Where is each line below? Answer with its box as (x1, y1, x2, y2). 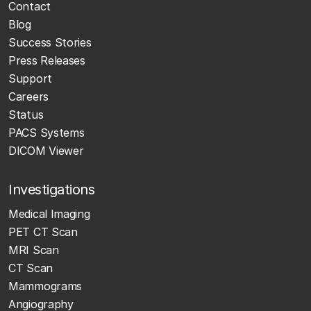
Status (8, 107, 44, 121)
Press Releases (8, 53, 85, 67)
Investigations (8, 180, 94, 198)
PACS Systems (8, 125, 85, 140)
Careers (8, 89, 49, 103)
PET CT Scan (8, 224, 78, 239)
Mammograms (8, 278, 82, 293)
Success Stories (8, 35, 92, 49)
